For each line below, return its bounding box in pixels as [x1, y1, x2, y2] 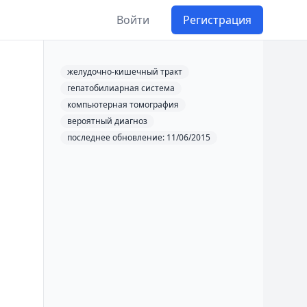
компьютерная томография [67, 99, 179, 110]
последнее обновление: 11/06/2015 [67, 132, 210, 143]
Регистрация [183, 12, 251, 27]
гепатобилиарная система [67, 82, 175, 94]
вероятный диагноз [67, 115, 147, 127]
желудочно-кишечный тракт [67, 66, 182, 77]
